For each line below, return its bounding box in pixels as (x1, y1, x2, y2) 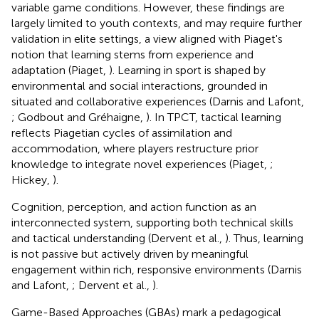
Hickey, (11, 172, 53, 187)
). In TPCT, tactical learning (146, 110, 281, 124)
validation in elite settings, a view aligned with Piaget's (11, 31, 283, 46)
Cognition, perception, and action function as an (11, 199, 256, 214)
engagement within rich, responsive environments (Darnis (11, 262, 302, 276)
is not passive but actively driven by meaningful (11, 246, 249, 261)
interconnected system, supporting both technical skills (11, 215, 293, 229)
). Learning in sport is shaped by (109, 63, 266, 77)
